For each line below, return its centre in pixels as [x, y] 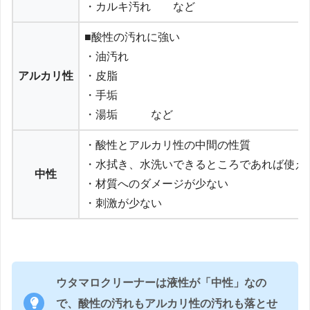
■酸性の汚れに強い [132, 37]
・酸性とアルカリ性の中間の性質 [167, 145]
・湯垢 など [129, 114]
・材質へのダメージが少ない [156, 183]
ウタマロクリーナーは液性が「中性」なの [161, 282]
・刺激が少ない [123, 203]
